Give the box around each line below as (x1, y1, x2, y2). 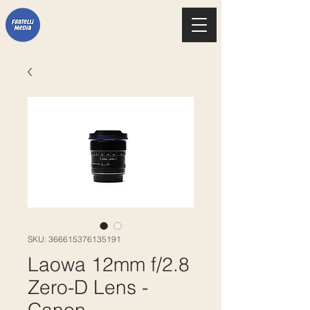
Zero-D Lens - (28, 275, 148, 299)
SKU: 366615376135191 (28, 234, 121, 244)
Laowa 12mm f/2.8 (28, 253, 190, 276)
